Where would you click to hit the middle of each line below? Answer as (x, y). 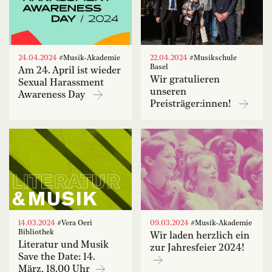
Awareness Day (54, 95)
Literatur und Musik (63, 246)
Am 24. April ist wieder (70, 71)
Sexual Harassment (61, 83)
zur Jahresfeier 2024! (198, 249)
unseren (168, 92)
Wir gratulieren (185, 80)
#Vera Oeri (74, 224)
